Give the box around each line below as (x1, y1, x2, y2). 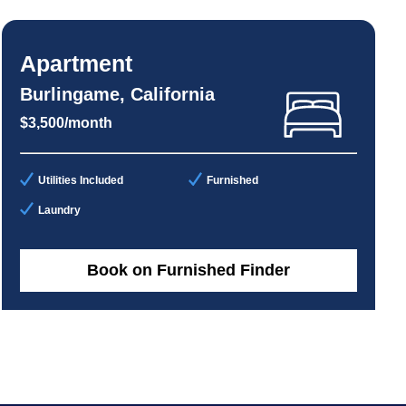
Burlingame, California (19, 84, 215, 105)
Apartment (19, 51, 132, 77)
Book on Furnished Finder (86, 261, 290, 280)
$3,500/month (19, 115, 112, 131)
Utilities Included (37, 174, 123, 188)
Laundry (37, 203, 81, 217)
